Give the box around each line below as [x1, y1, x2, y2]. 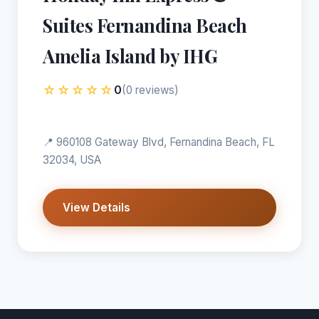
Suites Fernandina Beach [43, 12, 247, 37]
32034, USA [43, 152, 101, 167]
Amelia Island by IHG [43, 43, 217, 68]
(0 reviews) [122, 83, 179, 97]
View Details [63, 200, 130, 214]
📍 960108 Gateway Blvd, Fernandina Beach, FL [43, 135, 275, 149]
